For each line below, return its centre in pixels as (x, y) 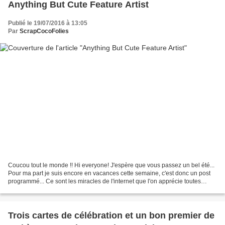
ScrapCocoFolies (44, 31)
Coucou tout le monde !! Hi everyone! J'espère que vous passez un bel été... (111, 165)
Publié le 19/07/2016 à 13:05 (48, 23)
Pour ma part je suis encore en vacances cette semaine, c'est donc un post (109, 174)
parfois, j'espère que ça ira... (46, 190)
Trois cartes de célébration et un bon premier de (111, 216)
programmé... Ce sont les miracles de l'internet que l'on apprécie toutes (104, 182)
